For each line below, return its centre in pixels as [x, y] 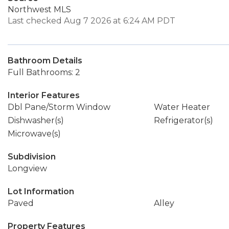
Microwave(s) [34, 134]
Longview [27, 168]
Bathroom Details [45, 61]
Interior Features [44, 95]
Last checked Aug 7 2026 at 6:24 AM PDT [91, 21]
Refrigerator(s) [183, 120]
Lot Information [41, 191]
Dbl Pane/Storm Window [59, 107]
